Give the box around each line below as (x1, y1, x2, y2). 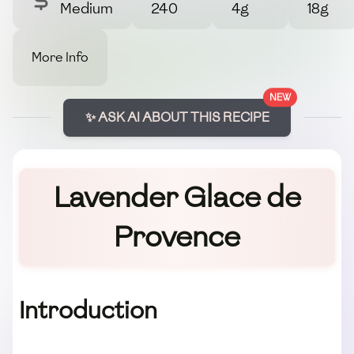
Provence (114, 217, 240, 256)
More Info (32, 48, 88, 66)
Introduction (19, 294, 157, 327)
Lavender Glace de (53, 177, 301, 217)
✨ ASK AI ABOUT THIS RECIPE (85, 108, 269, 126)
